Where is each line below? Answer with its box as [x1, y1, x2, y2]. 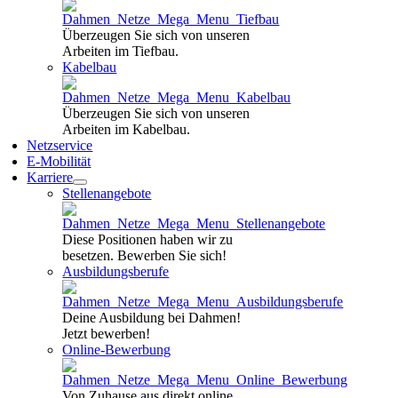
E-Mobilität [27, 154, 92, 169]
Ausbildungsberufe [62, 264, 170, 279]
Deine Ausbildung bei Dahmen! [62, 310, 242, 325]
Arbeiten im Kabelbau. [62, 122, 191, 137]
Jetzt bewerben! [62, 326, 151, 341]
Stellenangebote [62, 186, 152, 201]
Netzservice [27, 138, 93, 153]
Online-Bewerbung [62, 342, 171, 357]
